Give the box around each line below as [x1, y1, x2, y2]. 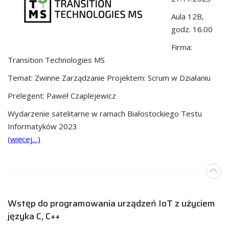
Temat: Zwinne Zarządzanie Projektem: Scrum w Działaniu [8, 72, 211, 83]
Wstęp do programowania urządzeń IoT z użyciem [8, 196, 215, 211]
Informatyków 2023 [8, 121, 77, 131]
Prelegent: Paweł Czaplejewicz [8, 90, 116, 101]
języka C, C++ [8, 209, 60, 223]
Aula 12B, [171, 11, 204, 21]
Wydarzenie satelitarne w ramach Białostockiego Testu [8, 108, 202, 119]
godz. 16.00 [171, 24, 213, 34]
